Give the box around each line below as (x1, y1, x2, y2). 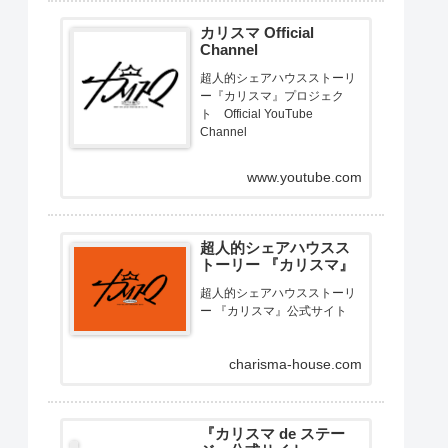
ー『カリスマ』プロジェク (199, 89, 344, 104)
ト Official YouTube (199, 107, 313, 122)
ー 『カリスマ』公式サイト (199, 303, 347, 318)
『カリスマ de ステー (199, 425, 345, 442)
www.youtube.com (247, 169, 363, 186)
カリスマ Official (199, 25, 314, 42)
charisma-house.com (229, 355, 363, 372)
